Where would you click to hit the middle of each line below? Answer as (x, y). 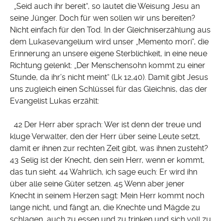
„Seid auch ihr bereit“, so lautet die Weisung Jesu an (105, 6)
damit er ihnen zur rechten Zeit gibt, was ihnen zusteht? (109, 148)
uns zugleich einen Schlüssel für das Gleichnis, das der (109, 89)
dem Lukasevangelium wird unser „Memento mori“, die (109, 42)
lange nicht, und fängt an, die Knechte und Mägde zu (105, 208)
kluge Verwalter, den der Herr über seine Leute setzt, (105, 137)
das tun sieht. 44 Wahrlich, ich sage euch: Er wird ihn (104, 172)
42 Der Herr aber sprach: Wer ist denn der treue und (106, 125)
